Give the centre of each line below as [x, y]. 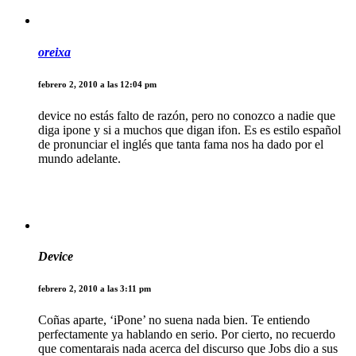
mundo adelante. [79, 158]
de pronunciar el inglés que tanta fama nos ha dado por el [181, 144]
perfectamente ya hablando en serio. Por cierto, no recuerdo [187, 334]
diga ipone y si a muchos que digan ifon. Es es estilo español [190, 130]
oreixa [54, 52]
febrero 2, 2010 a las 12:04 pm [97, 84]
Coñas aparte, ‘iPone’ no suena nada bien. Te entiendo [174, 319]
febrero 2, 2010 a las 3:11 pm [95, 288]
